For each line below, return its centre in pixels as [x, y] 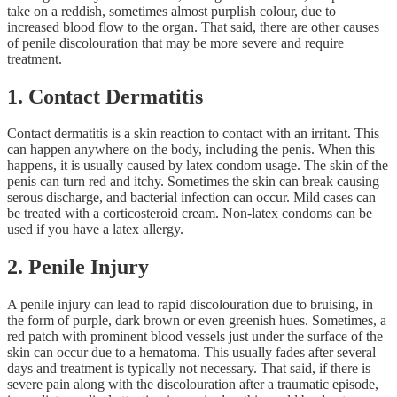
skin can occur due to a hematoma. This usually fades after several [191, 353]
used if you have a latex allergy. [95, 230]
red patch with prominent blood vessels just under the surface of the [195, 337]
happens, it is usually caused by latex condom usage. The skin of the [198, 166]
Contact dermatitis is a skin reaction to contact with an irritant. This [193, 134]
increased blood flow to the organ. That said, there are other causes [193, 27]
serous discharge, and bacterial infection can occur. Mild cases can [191, 198]
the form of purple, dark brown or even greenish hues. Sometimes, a [197, 321]
